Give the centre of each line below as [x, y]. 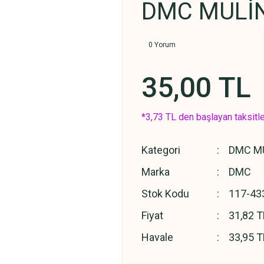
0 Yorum [162, 45]
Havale [157, 237]
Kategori [161, 150]
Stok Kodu [165, 194]
